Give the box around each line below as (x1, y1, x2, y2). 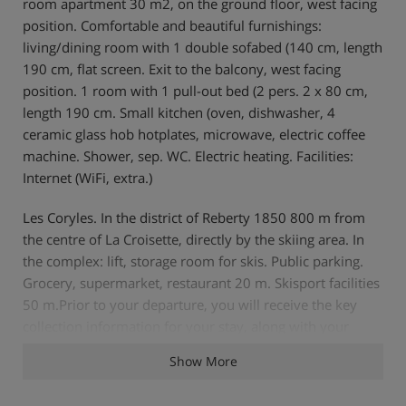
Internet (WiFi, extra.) (23, 168, 152, 187)
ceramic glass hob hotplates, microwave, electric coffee (23, 124, 365, 143)
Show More (169, 352, 237, 370)
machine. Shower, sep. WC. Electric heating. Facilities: (23, 146, 353, 165)
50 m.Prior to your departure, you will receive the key (23, 295, 357, 314)
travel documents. (23, 338, 135, 357)
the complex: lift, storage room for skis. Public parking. (23, 251, 363, 270)
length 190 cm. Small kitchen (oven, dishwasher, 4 (23, 102, 335, 121)
